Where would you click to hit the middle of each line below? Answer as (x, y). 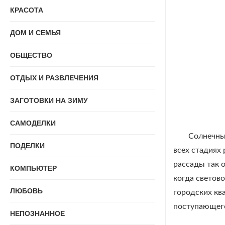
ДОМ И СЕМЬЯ (35, 33)
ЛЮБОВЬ (26, 191)
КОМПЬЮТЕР (33, 168)
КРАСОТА (27, 10)
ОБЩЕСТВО (31, 55)
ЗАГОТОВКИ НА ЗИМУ (49, 100)
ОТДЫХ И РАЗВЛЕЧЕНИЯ (54, 78)
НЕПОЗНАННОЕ (37, 213)
